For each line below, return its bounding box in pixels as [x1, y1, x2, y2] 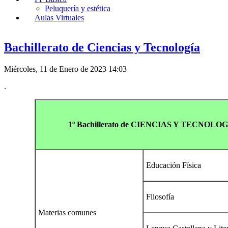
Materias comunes [38, 208, 96, 217]
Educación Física [146, 160, 201, 169]
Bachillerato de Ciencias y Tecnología [4, 40, 200, 54]
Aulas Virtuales [35, 13, 84, 22]
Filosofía [146, 192, 174, 201]
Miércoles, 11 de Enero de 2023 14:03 [4, 64, 127, 73]
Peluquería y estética [45, 4, 110, 13]
